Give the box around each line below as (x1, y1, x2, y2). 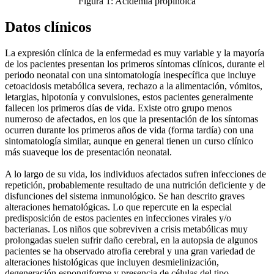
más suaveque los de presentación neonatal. (5, 146, 172, 157)
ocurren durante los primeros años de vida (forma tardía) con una (5, 124, 254, 135)
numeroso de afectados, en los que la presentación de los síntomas (5, 113, 258, 124)
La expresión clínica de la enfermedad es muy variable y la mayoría (5, 47, 264, 58)
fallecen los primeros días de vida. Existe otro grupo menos (5, 102, 232, 113)
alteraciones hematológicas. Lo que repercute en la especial (5, 201, 232, 212)
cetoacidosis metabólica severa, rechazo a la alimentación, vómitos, (5, 80, 262, 91)
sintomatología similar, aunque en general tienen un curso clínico (5, 135, 253, 146)
